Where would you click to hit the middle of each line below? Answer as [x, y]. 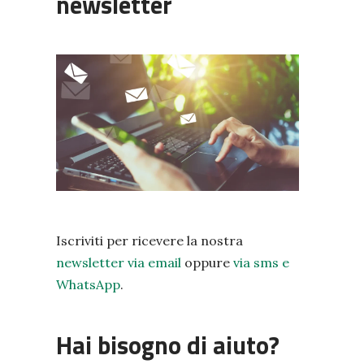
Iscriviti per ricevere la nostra [149, 241]
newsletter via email [118, 263]
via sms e [261, 263]
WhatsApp [88, 285]
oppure [207, 263]
